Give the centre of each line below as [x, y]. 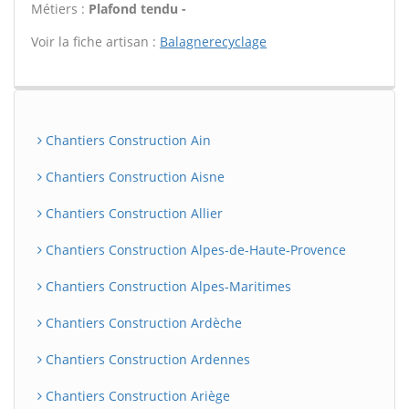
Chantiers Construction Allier [132, 213]
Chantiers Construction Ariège [136, 396]
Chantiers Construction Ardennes [146, 359]
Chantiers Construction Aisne [133, 177]
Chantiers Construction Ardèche [142, 323]
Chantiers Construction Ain [126, 140]
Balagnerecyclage [213, 42]
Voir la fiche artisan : [95, 42]
